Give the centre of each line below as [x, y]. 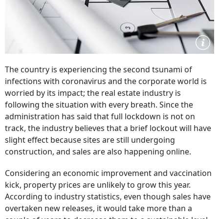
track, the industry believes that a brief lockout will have [108, 128]
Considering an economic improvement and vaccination [108, 173]
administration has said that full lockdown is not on [100, 116]
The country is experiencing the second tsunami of [99, 69]
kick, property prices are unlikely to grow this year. [98, 185]
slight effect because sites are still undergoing [90, 140]
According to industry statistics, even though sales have [108, 197]
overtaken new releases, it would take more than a [99, 208]
